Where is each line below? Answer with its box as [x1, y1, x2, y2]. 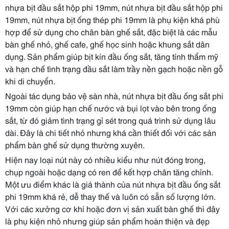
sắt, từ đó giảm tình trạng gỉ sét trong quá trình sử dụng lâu [5, 114, 216, 126]
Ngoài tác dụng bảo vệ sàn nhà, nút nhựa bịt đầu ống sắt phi [5, 89, 223, 101]
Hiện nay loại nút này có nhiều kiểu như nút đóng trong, [5, 153, 205, 165]
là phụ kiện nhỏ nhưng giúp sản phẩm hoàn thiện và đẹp [5, 215, 210, 226]
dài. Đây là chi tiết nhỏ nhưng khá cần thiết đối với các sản [5, 126, 216, 138]
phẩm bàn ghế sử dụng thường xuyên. [5, 139, 145, 150]
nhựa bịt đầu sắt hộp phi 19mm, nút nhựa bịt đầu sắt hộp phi [5, 1, 223, 13]
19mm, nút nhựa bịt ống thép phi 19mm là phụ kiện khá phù [5, 13, 220, 25]
